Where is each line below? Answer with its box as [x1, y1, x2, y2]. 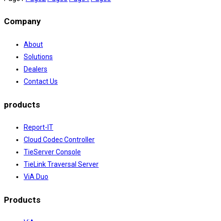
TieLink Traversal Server [24, 160, 99, 169]
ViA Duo [24, 173, 48, 181]
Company [4, 16, 41, 27]
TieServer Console [24, 148, 81, 156]
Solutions [24, 53, 53, 61]
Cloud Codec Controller [24, 136, 95, 144]
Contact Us [24, 77, 58, 85]
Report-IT [24, 123, 53, 132]
